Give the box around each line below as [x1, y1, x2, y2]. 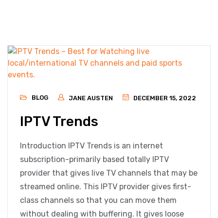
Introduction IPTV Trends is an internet [20, 141, 163, 150]
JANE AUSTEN [69, 94, 113, 102]
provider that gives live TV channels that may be [20, 168, 198, 178]
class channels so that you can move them [20, 196, 177, 205]
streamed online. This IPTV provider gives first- [20, 182, 191, 191]
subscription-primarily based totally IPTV [20, 155, 169, 164]
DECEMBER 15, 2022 [132, 94, 196, 102]
